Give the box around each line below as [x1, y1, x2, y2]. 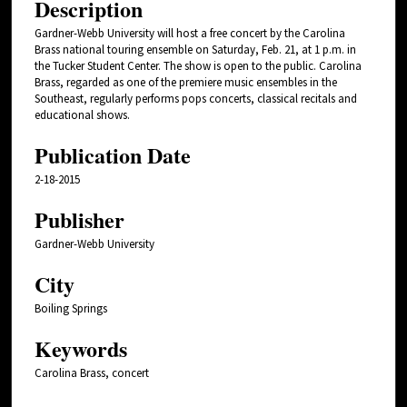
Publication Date [35, 138, 191, 171]
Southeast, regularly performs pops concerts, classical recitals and [35, 90, 357, 106]
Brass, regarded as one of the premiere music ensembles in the [35, 74, 337, 90]
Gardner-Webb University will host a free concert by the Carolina [35, 25, 345, 41]
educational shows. [35, 106, 130, 123]
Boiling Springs [35, 300, 107, 316]
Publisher [35, 203, 124, 235]
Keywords [35, 332, 127, 364]
